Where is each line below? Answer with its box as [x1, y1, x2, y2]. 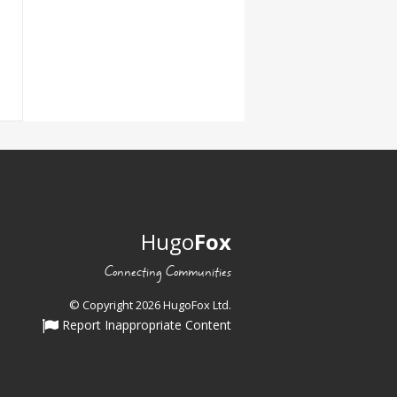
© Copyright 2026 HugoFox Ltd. [69, 296, 231, 313]
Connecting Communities [105, 264, 231, 279]
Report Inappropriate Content [58, 316, 231, 334]
